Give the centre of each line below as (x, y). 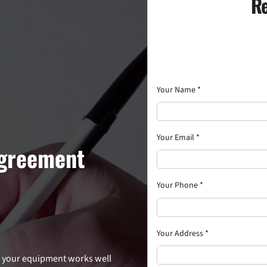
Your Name (177, 90)
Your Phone (178, 186)
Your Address (181, 233)
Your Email (176, 138)
